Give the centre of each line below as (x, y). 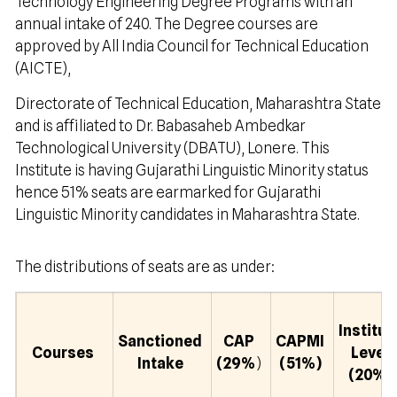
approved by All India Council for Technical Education (192, 46)
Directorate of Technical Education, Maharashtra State (198, 104)
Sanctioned (160, 341)
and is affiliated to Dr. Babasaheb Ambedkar (160, 126)
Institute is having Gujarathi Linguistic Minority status (192, 170)
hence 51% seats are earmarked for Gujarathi (168, 192)
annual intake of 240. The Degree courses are (167, 24)
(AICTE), (43, 68)
